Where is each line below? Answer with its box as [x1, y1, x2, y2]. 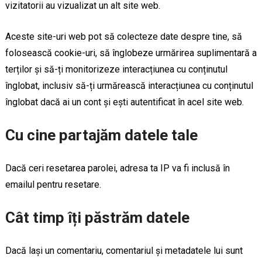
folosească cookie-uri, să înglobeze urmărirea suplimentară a [5, 47, 257, 58]
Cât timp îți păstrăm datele [5, 209, 189, 226]
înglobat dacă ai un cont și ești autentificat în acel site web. [5, 96, 244, 108]
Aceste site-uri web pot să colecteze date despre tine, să [5, 31, 242, 42]
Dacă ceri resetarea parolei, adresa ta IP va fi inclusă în [5, 163, 230, 174]
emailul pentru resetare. [5, 179, 101, 190]
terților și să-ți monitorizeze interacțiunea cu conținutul [5, 64, 227, 75]
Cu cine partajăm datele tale [5, 126, 198, 144]
